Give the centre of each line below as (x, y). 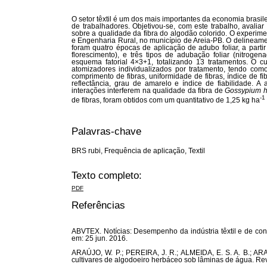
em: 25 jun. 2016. (100, 239)
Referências (98, 205)
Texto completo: (107, 176)
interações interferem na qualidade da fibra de (148, 90)
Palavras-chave (106, 131)
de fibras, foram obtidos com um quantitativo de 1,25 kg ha (166, 100)
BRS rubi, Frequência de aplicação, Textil (138, 151)
